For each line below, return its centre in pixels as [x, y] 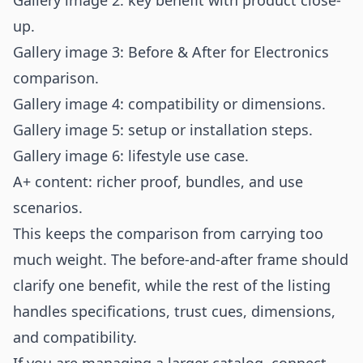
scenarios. [48, 207]
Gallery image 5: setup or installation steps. [163, 130]
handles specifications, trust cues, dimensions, [174, 311]
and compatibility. [75, 337]
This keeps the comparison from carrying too [168, 233]
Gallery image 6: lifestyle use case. [131, 156]
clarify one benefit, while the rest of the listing [172, 285]
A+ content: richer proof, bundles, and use [158, 181]
